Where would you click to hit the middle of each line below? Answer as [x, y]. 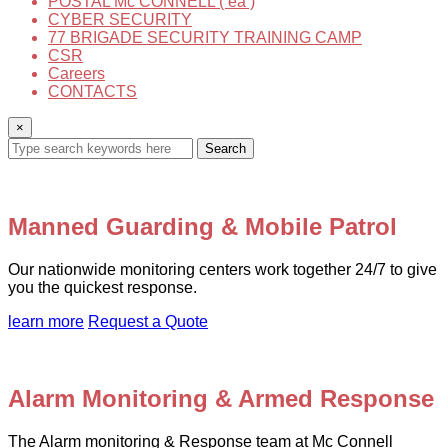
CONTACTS [92, 91]
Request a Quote [148, 321]
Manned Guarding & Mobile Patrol [202, 226]
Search [225, 148]
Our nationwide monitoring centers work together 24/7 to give [222, 269]
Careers [76, 73]
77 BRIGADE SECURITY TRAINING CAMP [205, 37]
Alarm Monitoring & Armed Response [221, 398]
